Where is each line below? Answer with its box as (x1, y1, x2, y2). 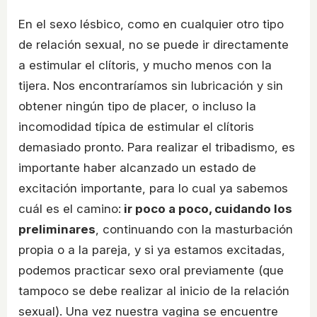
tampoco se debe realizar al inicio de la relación (18, 283, 289, 298)
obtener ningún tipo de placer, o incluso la (18, 98, 256, 113)
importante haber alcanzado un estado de (18, 160, 256, 175)
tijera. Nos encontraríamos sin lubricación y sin (18, 78, 283, 93)
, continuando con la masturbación (96, 221, 293, 236)
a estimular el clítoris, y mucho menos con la (18, 57, 272, 72)
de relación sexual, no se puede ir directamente (18, 37, 289, 52)
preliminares (18, 221, 96, 236)
